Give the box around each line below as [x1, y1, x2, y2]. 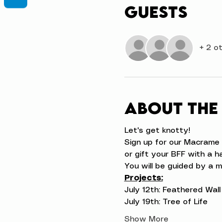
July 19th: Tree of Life [124, 198, 208, 206]
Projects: [124, 174, 163, 182]
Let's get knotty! [124, 127, 190, 134]
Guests [124, 2, 187, 21]
